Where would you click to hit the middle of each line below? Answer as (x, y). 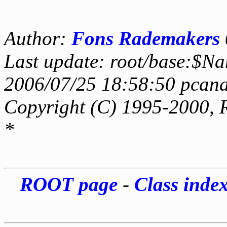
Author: (38, 38)
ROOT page (68, 184)
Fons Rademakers (146, 38)
